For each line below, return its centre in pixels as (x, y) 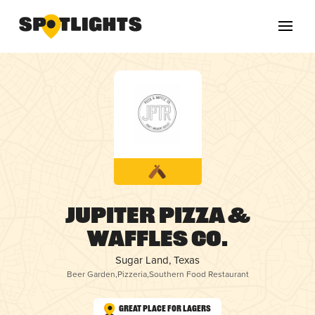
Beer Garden (91, 274)
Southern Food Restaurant (199, 274)
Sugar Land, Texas (157, 260)
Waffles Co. (157, 241)
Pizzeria (132, 274)
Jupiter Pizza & (157, 218)
